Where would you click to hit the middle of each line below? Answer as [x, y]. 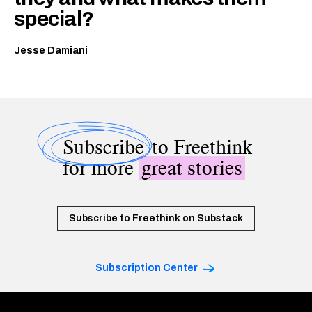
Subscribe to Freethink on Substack [156, 218]
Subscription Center [147, 267]
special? [54, 18]
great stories [192, 167]
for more [100, 167]
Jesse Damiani [51, 50]
